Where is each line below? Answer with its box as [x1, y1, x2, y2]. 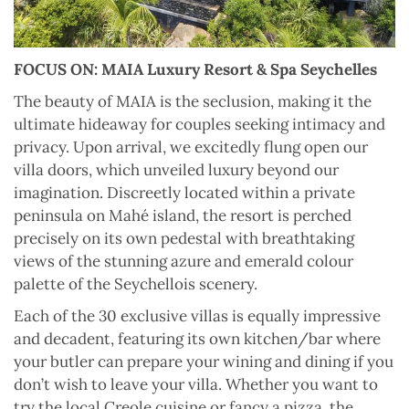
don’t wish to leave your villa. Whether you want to [14, 373, 378, 394]
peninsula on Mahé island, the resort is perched [14, 204, 351, 225]
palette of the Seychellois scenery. [14, 273, 257, 294]
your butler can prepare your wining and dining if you [14, 351, 393, 372]
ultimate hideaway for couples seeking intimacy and [14, 113, 385, 134]
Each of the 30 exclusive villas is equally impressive [14, 305, 381, 326]
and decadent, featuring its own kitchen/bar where [14, 328, 381, 349]
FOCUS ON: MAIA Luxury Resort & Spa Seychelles [14, 58, 377, 79]
